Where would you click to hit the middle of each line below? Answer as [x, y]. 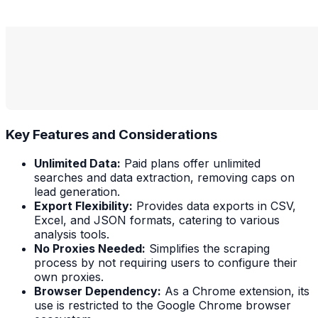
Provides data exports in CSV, [214, 205]
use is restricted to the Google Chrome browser [163, 305]
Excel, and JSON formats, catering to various [157, 220]
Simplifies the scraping [208, 248]
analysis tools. [72, 234]
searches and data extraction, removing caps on [164, 177]
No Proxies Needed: [90, 248]
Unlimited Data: [77, 163]
